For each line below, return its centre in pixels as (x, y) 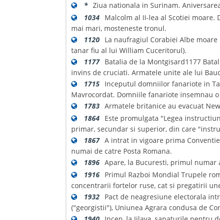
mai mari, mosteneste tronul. (119, 28)
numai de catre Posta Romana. (122, 151)
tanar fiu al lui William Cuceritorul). (129, 50)
